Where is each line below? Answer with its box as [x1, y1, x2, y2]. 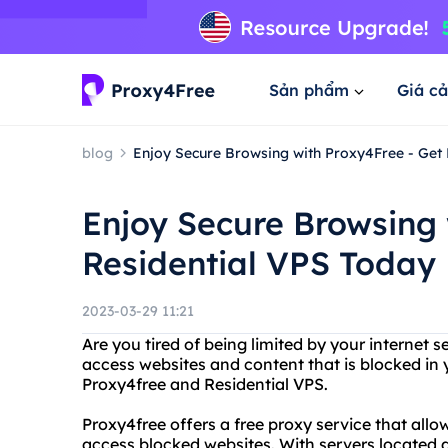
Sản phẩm [269, 79, 349, 100]
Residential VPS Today [82, 243, 436, 283]
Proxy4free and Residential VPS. [82, 374, 328, 394]
